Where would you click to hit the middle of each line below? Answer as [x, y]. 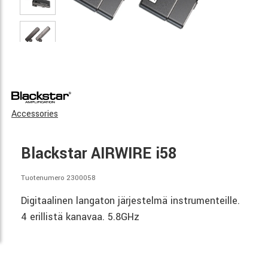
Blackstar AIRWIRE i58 [99, 154]
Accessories [35, 114]
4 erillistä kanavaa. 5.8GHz [80, 217]
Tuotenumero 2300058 [58, 178]
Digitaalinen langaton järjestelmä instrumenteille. [130, 200]
